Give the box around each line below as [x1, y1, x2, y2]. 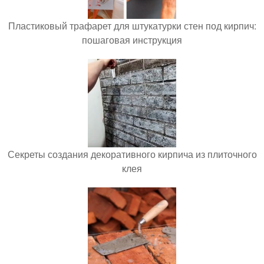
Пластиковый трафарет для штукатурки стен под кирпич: [8, 18, 256, 32]
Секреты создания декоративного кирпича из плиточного [7, 147, 257, 161]
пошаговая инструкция [82, 32, 182, 47]
